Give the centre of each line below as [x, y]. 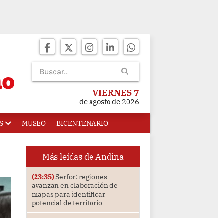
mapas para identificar [68, 194]
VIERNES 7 [116, 93]
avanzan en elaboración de [74, 186]
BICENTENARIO [82, 123]
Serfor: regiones [80, 177]
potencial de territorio [67, 203]
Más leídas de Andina [83, 157]
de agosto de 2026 [109, 101]
